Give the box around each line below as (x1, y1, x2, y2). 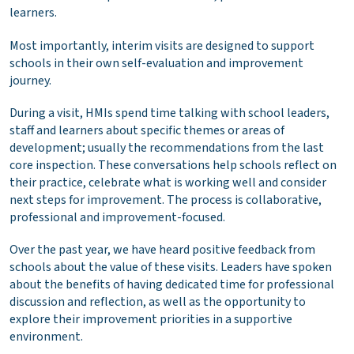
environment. (9, 327, 83, 345)
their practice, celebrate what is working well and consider (9, 173, 326, 191)
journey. (9, 71, 51, 89)
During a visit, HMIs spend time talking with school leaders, (9, 104, 330, 122)
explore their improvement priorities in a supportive (9, 310, 292, 328)
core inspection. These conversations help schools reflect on (9, 156, 337, 174)
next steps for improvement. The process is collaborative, (9, 190, 322, 209)
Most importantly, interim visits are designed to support (9, 36, 314, 55)
